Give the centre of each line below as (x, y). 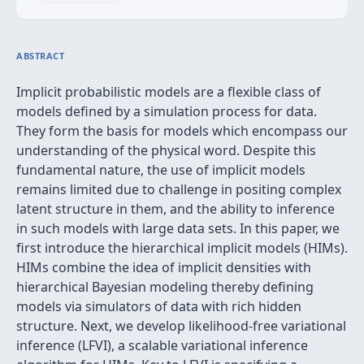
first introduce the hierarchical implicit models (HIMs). (182, 248)
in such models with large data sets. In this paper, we (178, 228)
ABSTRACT (41, 56)
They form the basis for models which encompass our (182, 131)
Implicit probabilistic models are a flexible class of (169, 92)
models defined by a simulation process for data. (167, 111)
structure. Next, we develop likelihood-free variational (181, 326)
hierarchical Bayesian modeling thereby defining (165, 287)
